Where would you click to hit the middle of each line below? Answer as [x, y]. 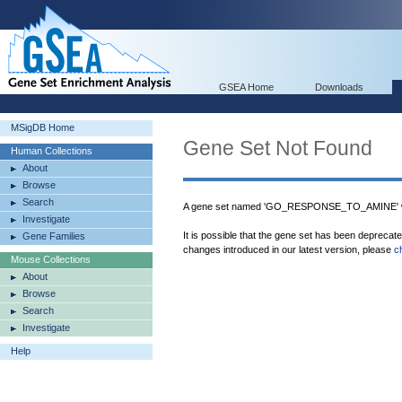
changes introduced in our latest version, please [288, 249]
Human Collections [52, 151]
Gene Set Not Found [278, 148]
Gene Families [54, 236]
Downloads [339, 87]
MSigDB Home [43, 127]
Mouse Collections [51, 259]
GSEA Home [246, 87]
